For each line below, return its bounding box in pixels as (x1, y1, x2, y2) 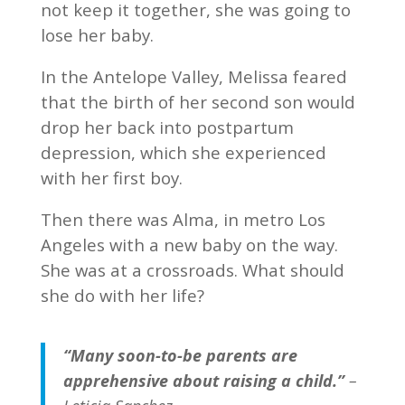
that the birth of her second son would (40, 90, 355, 113)
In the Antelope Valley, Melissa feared (40, 65, 347, 88)
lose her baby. (40, 24, 154, 46)
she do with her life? (40, 284, 204, 306)
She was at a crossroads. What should (40, 259, 344, 281)
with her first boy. (40, 166, 183, 189)
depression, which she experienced (40, 141, 326, 164)
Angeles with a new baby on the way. (40, 233, 338, 256)
